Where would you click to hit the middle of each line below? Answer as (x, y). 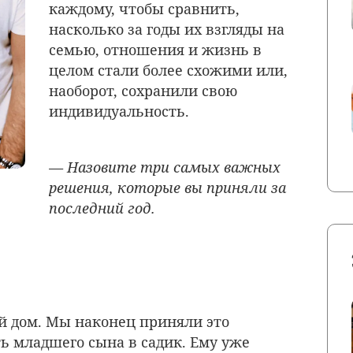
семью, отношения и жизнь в (155, 49)
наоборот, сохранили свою (143, 90)
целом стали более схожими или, (168, 70)
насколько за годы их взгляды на (167, 29)
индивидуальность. (119, 111)
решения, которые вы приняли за (167, 188)
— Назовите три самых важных (165, 167)
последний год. (102, 208)
